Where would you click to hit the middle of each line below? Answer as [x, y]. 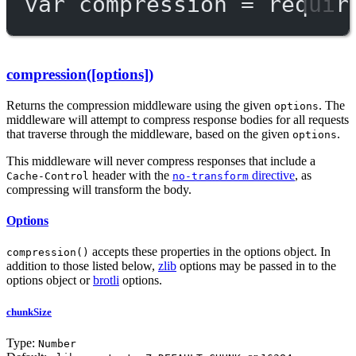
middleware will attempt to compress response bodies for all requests [178, 119]
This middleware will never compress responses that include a [161, 161]
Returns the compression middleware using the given [140, 105]
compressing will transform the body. [99, 189]
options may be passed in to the [256, 266]
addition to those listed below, [82, 266]
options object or [50, 281]
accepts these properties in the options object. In [210, 252]
